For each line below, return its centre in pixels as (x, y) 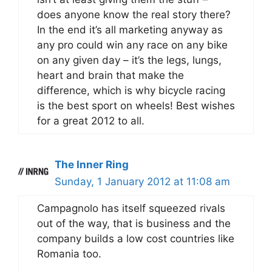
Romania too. (69, 254)
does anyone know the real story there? (134, 15)
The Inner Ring (92, 165)
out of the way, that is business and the (134, 223)
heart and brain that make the (110, 75)
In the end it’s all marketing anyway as (130, 30)
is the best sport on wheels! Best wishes (136, 106)
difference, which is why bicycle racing (131, 90)
